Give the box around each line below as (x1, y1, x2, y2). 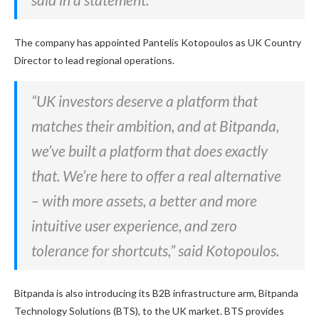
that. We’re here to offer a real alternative (31, 166, 281, 184)
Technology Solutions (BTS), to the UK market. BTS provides (14, 304, 284, 317)
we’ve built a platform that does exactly (31, 141, 268, 159)
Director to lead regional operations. (14, 53, 174, 66)
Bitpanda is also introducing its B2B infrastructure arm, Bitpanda (14, 286, 298, 299)
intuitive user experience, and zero (31, 216, 237, 234)
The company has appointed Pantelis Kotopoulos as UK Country (14, 36, 301, 48)
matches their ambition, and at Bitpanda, (31, 116, 279, 135)
